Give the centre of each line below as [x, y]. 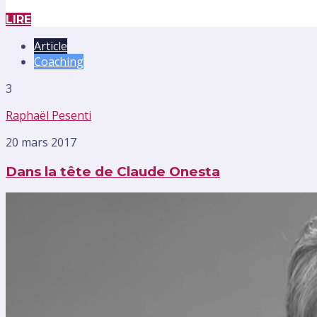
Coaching [59, 62]
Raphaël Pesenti [48, 116]
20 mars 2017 [41, 143]
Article [51, 46]
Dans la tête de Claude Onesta [113, 171]
